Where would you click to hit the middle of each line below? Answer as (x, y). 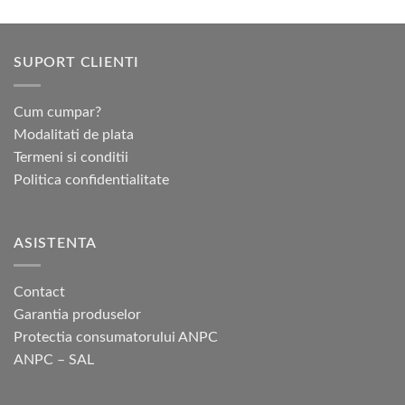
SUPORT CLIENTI (77, 63)
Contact (39, 292)
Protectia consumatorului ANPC (116, 338)
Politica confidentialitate (91, 179)
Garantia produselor (77, 315)
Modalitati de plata (74, 134)
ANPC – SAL (54, 360)
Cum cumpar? (57, 112)
